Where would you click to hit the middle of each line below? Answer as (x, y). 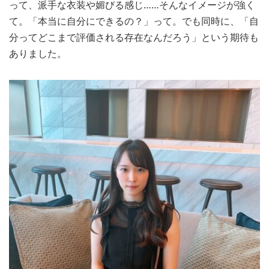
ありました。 (38, 54)
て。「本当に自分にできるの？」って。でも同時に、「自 (134, 21)
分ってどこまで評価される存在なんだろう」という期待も (134, 38)
